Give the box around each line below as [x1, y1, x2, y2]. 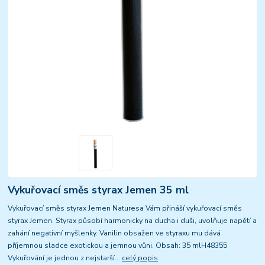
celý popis [122, 253, 159, 263]
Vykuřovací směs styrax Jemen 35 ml [8, 182, 189, 197]
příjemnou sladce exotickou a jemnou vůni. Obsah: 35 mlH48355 [8, 240, 228, 250]
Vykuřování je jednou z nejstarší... [8, 253, 122, 263]
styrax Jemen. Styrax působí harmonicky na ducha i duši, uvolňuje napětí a [8, 215, 257, 225]
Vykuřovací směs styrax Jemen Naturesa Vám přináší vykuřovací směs [8, 203, 243, 213]
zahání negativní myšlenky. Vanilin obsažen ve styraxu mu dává [8, 228, 221, 238]
